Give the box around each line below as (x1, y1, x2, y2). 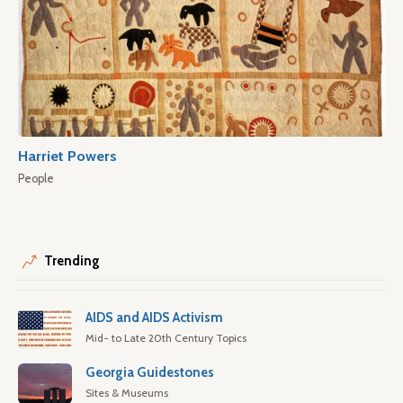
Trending (44, 253, 100, 270)
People (18, 172, 54, 186)
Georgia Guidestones (85, 364, 214, 381)
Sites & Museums (85, 386, 168, 400)
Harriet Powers (18, 147, 117, 166)
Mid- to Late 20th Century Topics (85, 331, 246, 345)
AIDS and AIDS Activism (85, 309, 223, 327)
